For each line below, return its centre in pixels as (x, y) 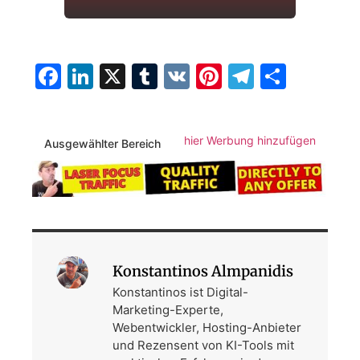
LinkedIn (144, 76)
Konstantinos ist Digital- (180, 292)
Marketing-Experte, (168, 310)
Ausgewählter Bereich (102, 143)
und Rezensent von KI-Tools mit (203, 346)
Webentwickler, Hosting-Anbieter (207, 328)
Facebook (121, 76)
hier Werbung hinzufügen (250, 140)
